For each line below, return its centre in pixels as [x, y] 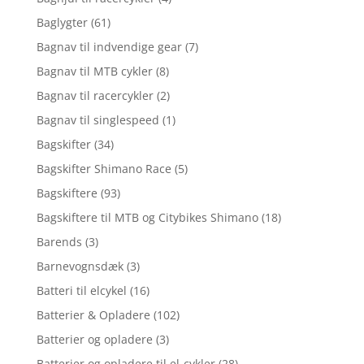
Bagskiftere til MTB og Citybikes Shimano [147, 217]
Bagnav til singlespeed [97, 119]
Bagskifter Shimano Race [104, 168]
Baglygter [62, 22]
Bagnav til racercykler [95, 95]
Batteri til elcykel [81, 290]
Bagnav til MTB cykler [94, 71]
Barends [59, 241]
